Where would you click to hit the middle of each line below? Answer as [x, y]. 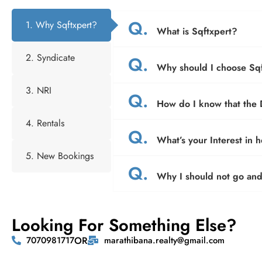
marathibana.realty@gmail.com [164, 240]
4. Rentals [45, 123]
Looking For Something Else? [124, 225]
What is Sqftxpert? [196, 31]
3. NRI [39, 90]
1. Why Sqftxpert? [61, 25]
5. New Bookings [60, 156]
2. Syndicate [50, 58]
